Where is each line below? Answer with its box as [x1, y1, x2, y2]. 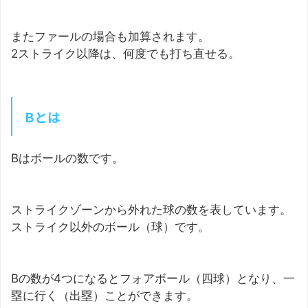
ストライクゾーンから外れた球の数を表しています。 [11, 202, 291, 217]
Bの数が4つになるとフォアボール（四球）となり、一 [11, 271, 295, 285]
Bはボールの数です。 [11, 151, 124, 165]
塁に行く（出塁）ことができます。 [11, 288, 198, 302]
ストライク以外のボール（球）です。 [11, 219, 210, 234]
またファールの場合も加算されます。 [11, 29, 210, 43]
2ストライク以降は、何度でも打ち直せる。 [11, 46, 240, 60]
